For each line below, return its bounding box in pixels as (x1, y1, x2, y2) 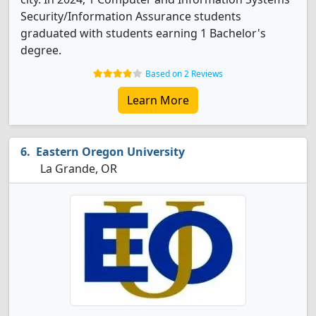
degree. (20, 42, 61, 58)
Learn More (127, 92, 189, 108)
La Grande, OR (37, 161, 117, 176)
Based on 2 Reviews (145, 68, 223, 80)
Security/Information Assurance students (20, 8, 241, 24)
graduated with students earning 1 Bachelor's (20, 25, 266, 41)
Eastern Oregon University (36, 144, 185, 159)
